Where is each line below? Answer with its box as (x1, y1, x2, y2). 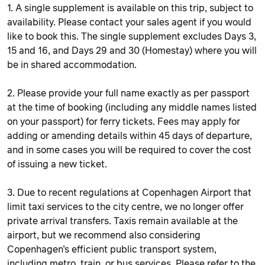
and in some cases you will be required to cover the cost (7, 145, 251, 155)
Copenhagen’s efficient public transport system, (7, 244, 216, 254)
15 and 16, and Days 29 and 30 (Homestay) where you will (7, 46, 257, 56)
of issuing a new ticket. (7, 159, 107, 169)
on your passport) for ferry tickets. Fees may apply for (7, 117, 240, 127)
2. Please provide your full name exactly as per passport (7, 88, 250, 98)
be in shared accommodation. (7, 60, 137, 70)
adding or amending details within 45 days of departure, (7, 131, 252, 141)
